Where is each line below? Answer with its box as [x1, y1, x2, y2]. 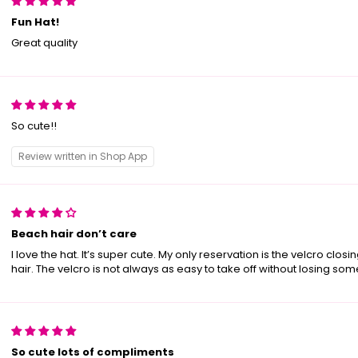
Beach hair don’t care [10, 226, 137, 242]
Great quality [10, 35, 78, 51]
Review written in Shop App [18, 149, 147, 164]
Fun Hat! [10, 14, 59, 30]
